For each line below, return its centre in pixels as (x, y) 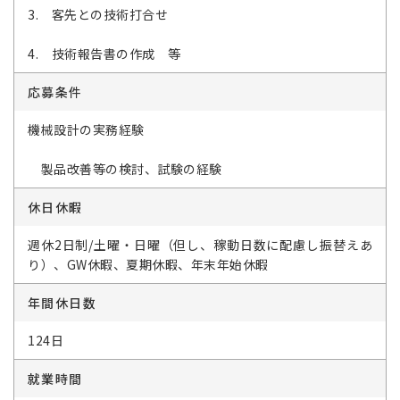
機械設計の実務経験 (86, 129)
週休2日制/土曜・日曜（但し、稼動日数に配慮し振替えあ (200, 245)
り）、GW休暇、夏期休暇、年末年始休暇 (148, 264)
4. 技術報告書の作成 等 (104, 54)
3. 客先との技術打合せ (98, 14)
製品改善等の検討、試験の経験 (125, 169)
